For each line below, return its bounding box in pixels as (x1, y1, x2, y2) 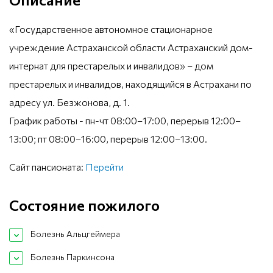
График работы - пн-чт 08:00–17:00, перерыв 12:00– (9, 114, 241, 126)
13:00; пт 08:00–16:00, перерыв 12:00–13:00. (9, 132, 207, 144)
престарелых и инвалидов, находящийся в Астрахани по (9, 77, 252, 90)
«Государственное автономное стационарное (9, 23, 213, 35)
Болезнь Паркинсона (30, 252, 115, 263)
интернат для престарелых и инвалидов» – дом (9, 59, 213, 71)
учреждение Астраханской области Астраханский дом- (9, 41, 253, 53)
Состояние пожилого (9, 196, 160, 214)
